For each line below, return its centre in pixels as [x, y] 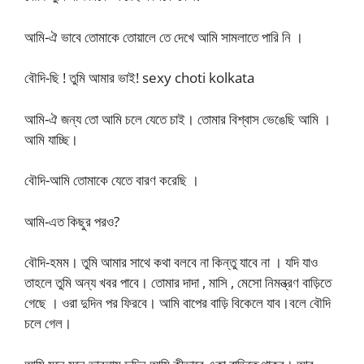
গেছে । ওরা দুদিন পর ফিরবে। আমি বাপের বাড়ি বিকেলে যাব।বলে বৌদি [178, 303]
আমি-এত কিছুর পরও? [72, 221]
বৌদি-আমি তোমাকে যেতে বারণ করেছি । [112, 180]
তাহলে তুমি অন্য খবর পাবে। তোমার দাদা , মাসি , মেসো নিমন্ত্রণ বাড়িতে [178, 282]
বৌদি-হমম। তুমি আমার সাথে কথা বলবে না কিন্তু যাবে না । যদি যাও [171, 262]
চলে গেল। [48, 323]
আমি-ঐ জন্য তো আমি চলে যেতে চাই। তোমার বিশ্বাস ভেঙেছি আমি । [178, 119]
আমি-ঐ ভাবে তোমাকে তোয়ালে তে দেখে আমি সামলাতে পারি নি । [164, 37]
